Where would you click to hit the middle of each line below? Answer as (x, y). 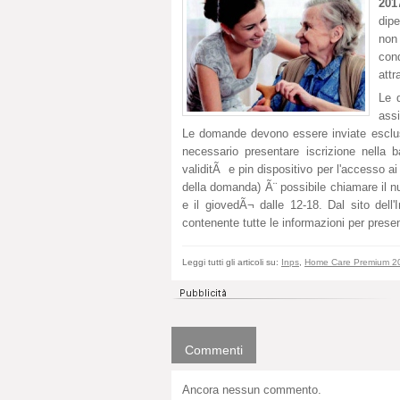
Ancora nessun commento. (252, 389)
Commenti (214, 350)
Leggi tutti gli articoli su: (232, 262)
